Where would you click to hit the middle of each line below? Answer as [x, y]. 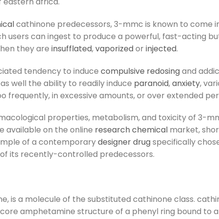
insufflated [72, 48]
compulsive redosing [140, 71]
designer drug [124, 142]
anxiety [186, 83]
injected [161, 48]
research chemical [131, 130]
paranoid [151, 83]
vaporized [114, 48]
